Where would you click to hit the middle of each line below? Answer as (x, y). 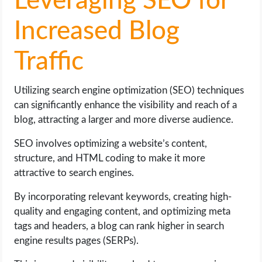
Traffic (49, 62)
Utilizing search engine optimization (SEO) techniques (129, 91)
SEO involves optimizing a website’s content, (111, 144)
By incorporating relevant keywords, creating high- (123, 197)
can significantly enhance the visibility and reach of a (126, 105)
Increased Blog (97, 32)
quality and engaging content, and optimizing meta (123, 212)
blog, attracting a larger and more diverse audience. (124, 120)
